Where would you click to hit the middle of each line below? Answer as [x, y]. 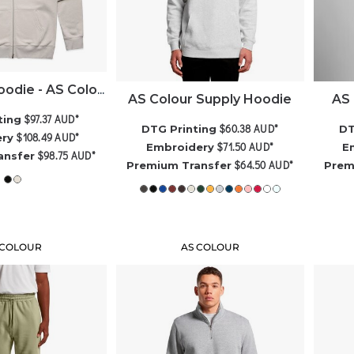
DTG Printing [179, 129]
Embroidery [181, 147]
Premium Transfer [179, 166]
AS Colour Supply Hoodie [210, 100]
